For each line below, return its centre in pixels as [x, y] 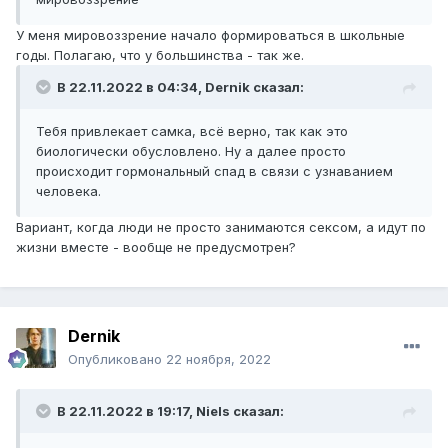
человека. [68, 191]
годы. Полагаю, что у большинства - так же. [160, 55]
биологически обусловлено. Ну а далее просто [191, 151]
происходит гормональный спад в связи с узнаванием [214, 171]
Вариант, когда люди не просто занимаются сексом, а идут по [221, 227]
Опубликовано [117, 359]
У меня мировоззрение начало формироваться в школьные [210, 35]
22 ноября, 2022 [218, 359]
